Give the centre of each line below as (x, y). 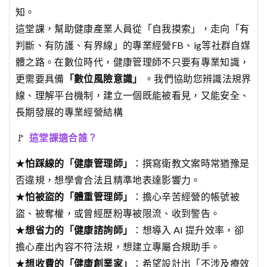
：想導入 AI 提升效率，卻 (188, 230)
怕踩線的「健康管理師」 (79, 163)
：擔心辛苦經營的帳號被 (186, 197)
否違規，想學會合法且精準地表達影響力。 (108, 180)
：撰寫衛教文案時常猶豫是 (191, 163)
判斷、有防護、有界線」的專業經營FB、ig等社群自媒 (133, 45)
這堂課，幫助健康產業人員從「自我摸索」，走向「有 (133, 29)
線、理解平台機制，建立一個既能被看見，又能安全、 (133, 95)
